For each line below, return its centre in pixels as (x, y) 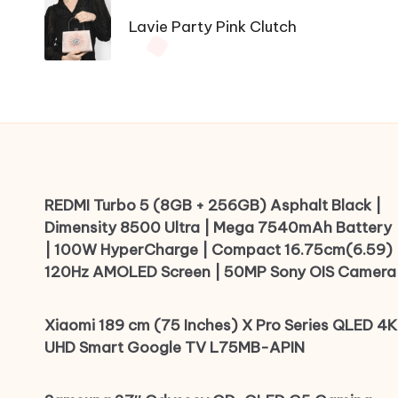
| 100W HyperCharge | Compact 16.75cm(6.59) (219, 250)
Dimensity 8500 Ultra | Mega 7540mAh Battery (218, 228)
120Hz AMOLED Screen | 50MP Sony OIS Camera (220, 272)
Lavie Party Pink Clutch (213, 27)
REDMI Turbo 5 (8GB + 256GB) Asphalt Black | (213, 206)
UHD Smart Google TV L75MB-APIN (175, 348)
